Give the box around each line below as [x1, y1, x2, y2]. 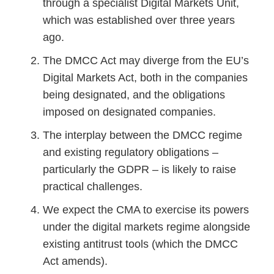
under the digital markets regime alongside [43, 221, 250, 233]
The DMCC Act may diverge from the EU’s [43, 54, 249, 67]
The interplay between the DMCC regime [43, 129, 242, 141]
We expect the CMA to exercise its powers [43, 204, 249, 216]
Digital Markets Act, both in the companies [43, 72, 248, 84]
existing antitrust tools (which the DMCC [43, 238, 238, 250]
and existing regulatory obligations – [43, 146, 218, 158]
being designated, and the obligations [43, 89, 225, 101]
